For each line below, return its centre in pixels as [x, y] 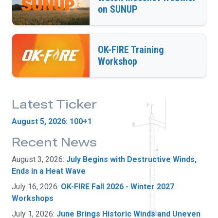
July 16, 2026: [36, 186]
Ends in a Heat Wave [49, 171]
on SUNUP [118, 9]
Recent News [54, 142]
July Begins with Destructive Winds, [131, 159]
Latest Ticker [54, 104]
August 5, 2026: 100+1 [52, 121]
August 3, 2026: [39, 159]
